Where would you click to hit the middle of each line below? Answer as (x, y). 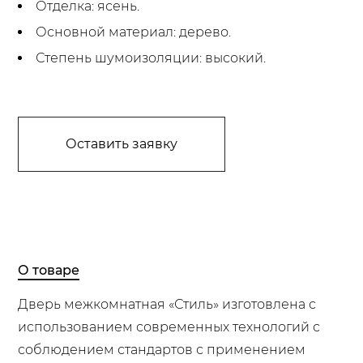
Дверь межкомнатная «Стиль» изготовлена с (167, 305)
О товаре (49, 271)
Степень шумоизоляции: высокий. (151, 58)
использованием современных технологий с (169, 327)
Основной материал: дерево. (134, 32)
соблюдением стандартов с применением (162, 350)
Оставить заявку (122, 143)
